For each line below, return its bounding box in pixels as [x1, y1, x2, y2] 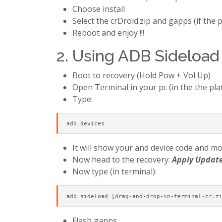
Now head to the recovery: [72, 154, 172, 166]
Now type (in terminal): [72, 166, 157, 177]
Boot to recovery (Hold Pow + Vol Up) [72, 69, 211, 81]
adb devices [66, 119, 105, 127]
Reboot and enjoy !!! [72, 27, 144, 38]
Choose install [72, 3, 125, 14]
